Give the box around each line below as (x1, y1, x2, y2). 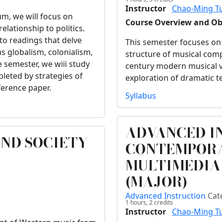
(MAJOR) (125, 171, 187, 193)
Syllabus (125, 90, 156, 102)
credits (153, 198, 173, 207)
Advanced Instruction (125, 190, 208, 202)
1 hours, (125, 198, 148, 207)
